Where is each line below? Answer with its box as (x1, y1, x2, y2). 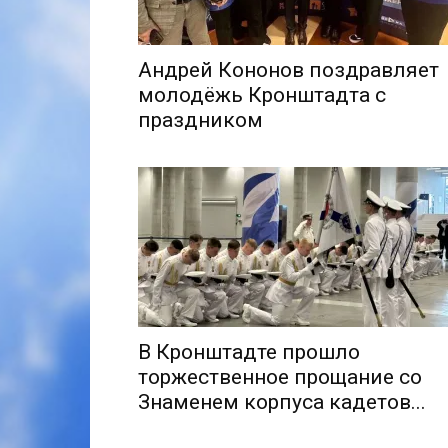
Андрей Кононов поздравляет (138, 57, 439, 82)
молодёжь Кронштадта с (138, 82, 386, 107)
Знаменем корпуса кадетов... (138, 389, 426, 414)
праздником (138, 107, 263, 132)
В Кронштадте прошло (138, 339, 360, 364)
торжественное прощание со (138, 364, 422, 389)
